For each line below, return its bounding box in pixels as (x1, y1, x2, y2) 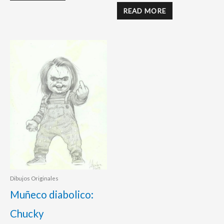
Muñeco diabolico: (10, 188, 93, 201)
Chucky (10, 207, 44, 220)
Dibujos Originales (10, 175, 58, 182)
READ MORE (123, 6, 166, 15)
